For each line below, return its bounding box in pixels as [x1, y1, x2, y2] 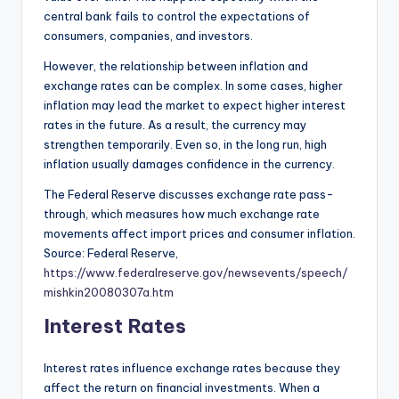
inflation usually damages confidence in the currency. [44, 156, 335, 171]
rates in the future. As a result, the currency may [44, 117, 306, 132]
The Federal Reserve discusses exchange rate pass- [44, 186, 334, 201]
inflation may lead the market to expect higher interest [44, 97, 346, 112]
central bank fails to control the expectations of [44, 8, 310, 23]
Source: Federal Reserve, [44, 245, 178, 260]
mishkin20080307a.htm [44, 284, 174, 299]
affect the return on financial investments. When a [44, 379, 320, 395]
